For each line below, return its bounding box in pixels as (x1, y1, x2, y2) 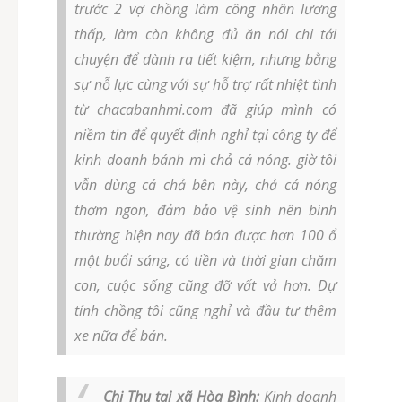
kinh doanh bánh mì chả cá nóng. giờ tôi (74, 150, 336, 170)
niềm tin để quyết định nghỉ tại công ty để (74, 125, 336, 145)
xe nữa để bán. (74, 326, 168, 346)
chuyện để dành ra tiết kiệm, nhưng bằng (74, 49, 336, 70)
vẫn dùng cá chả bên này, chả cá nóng (74, 175, 336, 196)
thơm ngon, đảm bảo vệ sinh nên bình (74, 200, 336, 221)
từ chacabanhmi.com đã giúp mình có (74, 100, 336, 120)
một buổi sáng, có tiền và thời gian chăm (74, 250, 336, 271)
